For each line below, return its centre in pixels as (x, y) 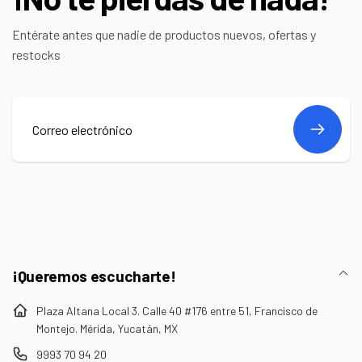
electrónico (50, 183)
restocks (36, 55)
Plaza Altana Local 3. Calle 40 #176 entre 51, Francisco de (177, 311)
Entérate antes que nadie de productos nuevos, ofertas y (164, 34)
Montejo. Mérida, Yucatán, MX (107, 328)
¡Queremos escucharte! (94, 276)
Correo (38, 163)
